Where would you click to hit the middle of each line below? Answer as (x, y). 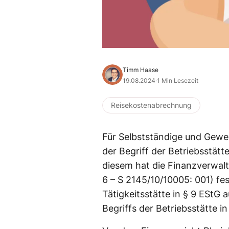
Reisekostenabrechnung (151, 105)
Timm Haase (141, 70)
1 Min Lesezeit (178, 80)
